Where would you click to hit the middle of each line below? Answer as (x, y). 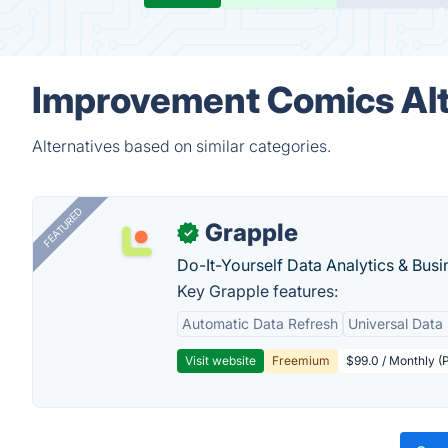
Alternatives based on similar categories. (181, 146)
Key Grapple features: (257, 291)
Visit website (220, 360)
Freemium (301, 360)
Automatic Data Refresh (260, 323)
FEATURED (62, 227)
